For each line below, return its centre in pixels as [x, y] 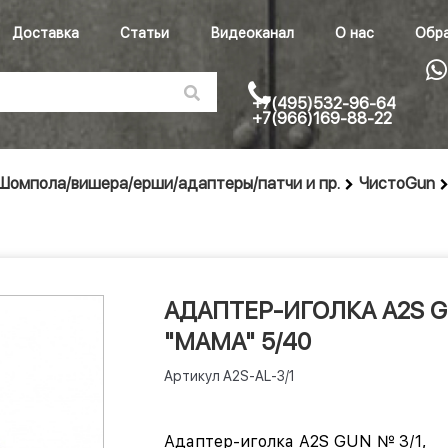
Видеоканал [252, 33]
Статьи [144, 33]
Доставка [45, 33]
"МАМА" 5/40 [237, 341]
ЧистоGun [397, 183]
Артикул [192, 376]
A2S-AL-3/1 [259, 376]
